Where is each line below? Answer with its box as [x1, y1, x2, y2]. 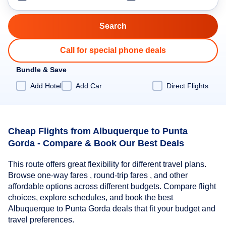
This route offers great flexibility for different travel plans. [8, 160, 206, 169]
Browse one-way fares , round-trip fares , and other [8, 171, 188, 180]
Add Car [76, 81, 102, 90]
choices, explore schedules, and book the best [8, 193, 173, 202]
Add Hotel [30, 81, 62, 90]
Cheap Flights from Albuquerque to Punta [8, 126, 188, 136]
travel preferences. [8, 215, 74, 224]
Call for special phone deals [60, 46, 166, 54]
